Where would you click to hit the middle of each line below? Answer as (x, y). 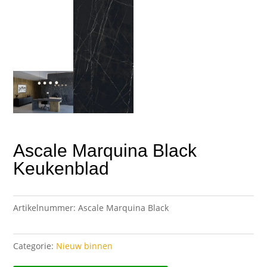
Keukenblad (61, 169)
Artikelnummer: (45, 208)
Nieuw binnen (85, 246)
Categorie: (34, 246)
